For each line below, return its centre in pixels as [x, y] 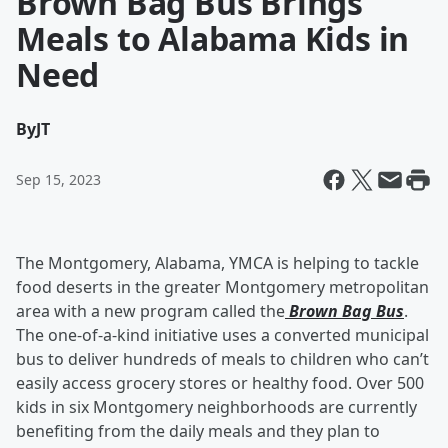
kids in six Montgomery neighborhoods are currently [216, 407]
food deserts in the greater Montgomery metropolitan [222, 287]
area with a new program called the [150, 311]
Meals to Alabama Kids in [213, 38]
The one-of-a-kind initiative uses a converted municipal [222, 335]
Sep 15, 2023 [58, 179]
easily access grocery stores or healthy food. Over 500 [220, 383]
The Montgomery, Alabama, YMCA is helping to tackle [217, 263]
